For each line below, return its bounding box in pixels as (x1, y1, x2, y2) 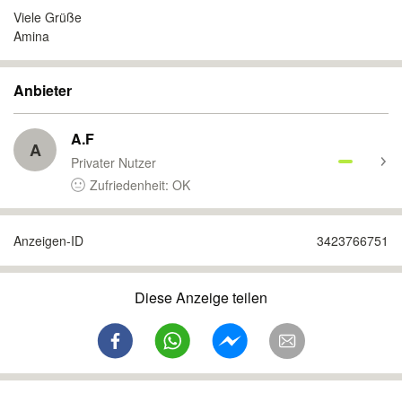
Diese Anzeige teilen (135, 287, 267, 308)
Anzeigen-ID (13, 232, 83, 249)
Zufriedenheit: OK (90, 176, 190, 194)
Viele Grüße (13, 8, 82, 26)
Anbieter (13, 80, 72, 100)
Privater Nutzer (71, 153, 156, 171)
